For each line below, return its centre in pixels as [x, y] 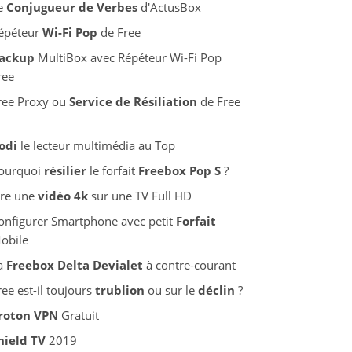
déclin [216, 290]
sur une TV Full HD [139, 196]
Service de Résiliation [133, 101]
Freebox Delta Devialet [74, 265]
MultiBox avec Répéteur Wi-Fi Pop [128, 57]
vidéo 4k [62, 196]
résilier [65, 170]
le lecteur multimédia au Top [96, 145]
